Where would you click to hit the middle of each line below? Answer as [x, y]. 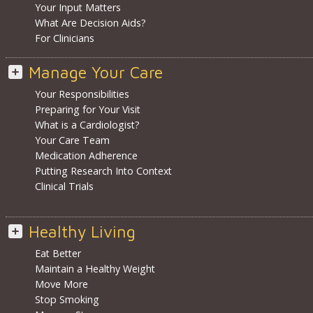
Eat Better [58, 254]
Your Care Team [72, 140]
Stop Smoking [67, 300]
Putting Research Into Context [103, 171]
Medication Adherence [86, 156]
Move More [61, 284]
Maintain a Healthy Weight [95, 269]
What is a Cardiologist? [87, 125]
